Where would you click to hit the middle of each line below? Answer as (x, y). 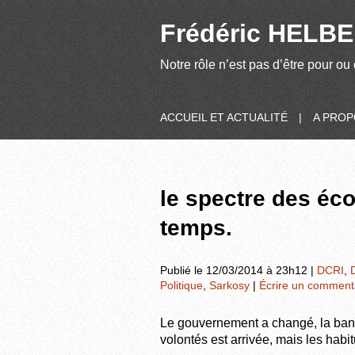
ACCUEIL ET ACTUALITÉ (224, 117)
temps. (196, 228)
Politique (181, 285)
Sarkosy (229, 285)
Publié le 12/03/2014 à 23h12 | (239, 270)
